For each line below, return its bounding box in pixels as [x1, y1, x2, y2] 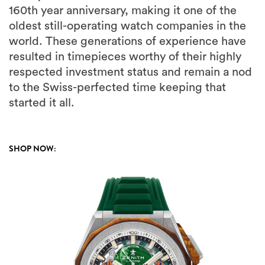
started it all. [9, 97, 75, 109]
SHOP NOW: [9, 143, 56, 154]
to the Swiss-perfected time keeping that [9, 82, 226, 93]
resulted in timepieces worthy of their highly [9, 51, 241, 63]
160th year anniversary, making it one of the [9, 5, 237, 17]
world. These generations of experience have [9, 35, 246, 47]
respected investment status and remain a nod [9, 66, 252, 78]
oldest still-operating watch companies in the [9, 20, 246, 32]
